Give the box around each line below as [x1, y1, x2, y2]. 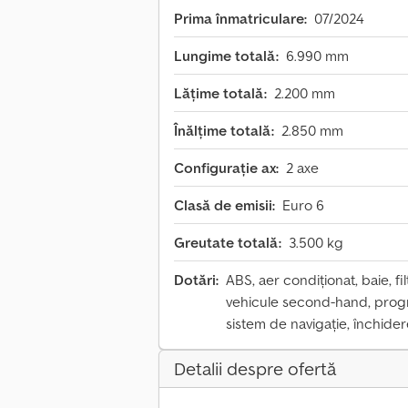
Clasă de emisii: [174, 196, 275, 215]
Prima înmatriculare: [174, 9, 307, 28]
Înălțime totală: [174, 121, 274, 140]
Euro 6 [282, 196, 324, 215]
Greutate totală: [174, 233, 281, 252]
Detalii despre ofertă [174, 357, 336, 382]
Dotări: [174, 270, 219, 290]
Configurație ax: [174, 158, 279, 178]
